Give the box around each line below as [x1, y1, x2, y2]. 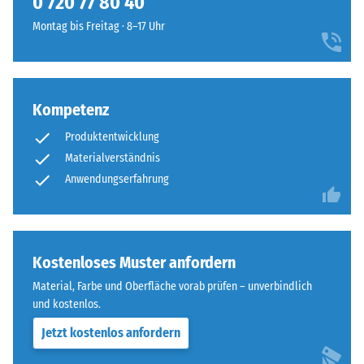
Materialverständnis [65, 151, 160, 165]
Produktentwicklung [65, 130, 159, 144]
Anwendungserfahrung [65, 172, 169, 186]
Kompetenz [32, 100, 109, 119]
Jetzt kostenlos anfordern [41, 325, 180, 340]
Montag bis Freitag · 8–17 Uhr [32, 19, 165, 33]
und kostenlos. [32, 297, 101, 311]
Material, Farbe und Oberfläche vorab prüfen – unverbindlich [32, 279, 312, 293]
